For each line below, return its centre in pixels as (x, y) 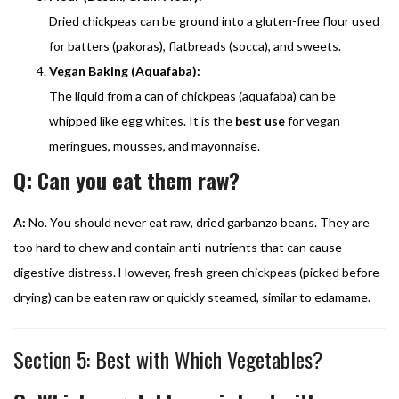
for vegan (313, 120)
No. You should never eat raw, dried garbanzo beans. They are (198, 222)
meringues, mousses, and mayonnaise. (155, 145)
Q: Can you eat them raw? (126, 179)
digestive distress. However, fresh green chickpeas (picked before (196, 272)
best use (260, 120)
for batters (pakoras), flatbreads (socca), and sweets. (195, 45)
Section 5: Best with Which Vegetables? (168, 358)
